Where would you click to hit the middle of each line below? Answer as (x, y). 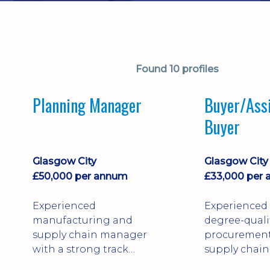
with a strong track (80, 249)
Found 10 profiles (177, 69)
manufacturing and (83, 220)
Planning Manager (87, 105)
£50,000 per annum (80, 176)
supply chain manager (90, 234)
